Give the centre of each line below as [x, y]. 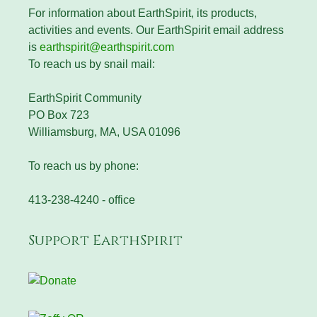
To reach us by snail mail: [92, 64]
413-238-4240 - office [82, 200]
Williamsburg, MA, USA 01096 [104, 132]
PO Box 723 [59, 115]
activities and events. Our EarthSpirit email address [156, 30]
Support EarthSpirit [105, 241]
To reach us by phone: [83, 166]
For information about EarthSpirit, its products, [143, 13]
